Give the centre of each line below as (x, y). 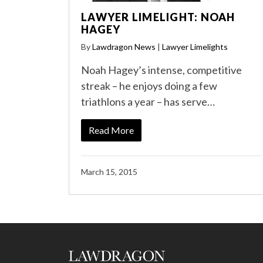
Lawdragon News (124, 47)
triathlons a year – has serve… (148, 102)
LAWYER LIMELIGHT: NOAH (158, 17)
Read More (111, 130)
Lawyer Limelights (195, 47)
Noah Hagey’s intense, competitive (161, 70)
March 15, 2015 (109, 172)
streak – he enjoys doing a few (149, 86)
